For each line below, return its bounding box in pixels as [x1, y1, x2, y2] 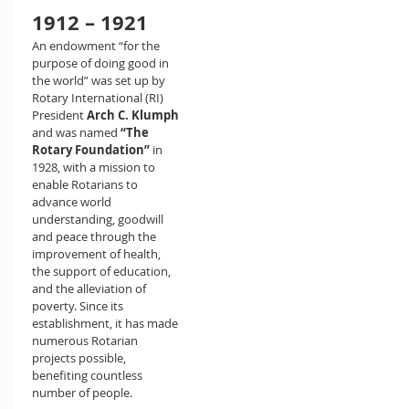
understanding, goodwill [32, 211, 163, 227]
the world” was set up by [32, 72, 165, 89]
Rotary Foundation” [32, 142, 150, 158]
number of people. [32, 384, 132, 401]
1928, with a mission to [32, 159, 155, 175]
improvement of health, [32, 246, 161, 262]
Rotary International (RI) [32, 89, 163, 106]
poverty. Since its [32, 298, 123, 314]
